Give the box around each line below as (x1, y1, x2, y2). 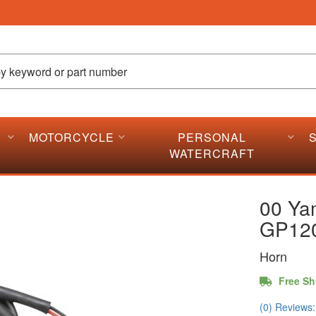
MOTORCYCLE (29, 129, 115, 145)
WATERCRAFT (169, 145, 255, 162)
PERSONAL (177, 129, 246, 145)
